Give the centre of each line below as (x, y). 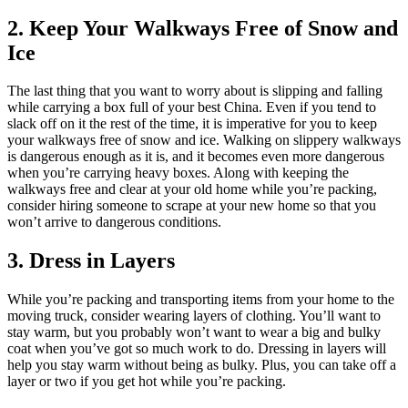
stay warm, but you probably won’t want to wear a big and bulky (194, 332)
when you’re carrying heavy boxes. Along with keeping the (178, 173)
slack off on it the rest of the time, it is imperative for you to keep (192, 124)
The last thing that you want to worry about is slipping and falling (195, 91)
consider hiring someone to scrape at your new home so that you (192, 206)
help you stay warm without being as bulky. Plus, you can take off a (202, 365)
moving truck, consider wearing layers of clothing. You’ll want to (194, 316)
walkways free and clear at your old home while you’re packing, (192, 189)
